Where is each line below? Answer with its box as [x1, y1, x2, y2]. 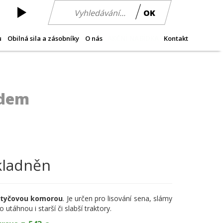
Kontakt [164, 34, 188, 43]
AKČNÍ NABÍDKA [107, 33, 159, 43]
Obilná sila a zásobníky [7, 34, 79, 43]
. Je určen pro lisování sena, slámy [63, 194, 173, 203]
